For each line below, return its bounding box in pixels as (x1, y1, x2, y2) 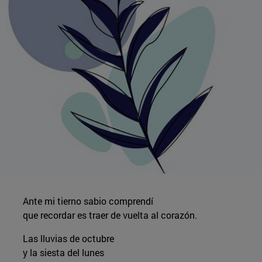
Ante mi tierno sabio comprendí (22, 194, 153, 207)
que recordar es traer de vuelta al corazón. (22, 208, 197, 221)
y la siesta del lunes (22, 246, 104, 258)
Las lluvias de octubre (22, 232, 114, 244)
